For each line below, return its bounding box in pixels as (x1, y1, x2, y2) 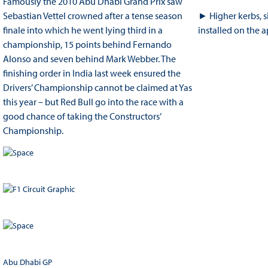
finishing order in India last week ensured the (2, 67, 181, 80)
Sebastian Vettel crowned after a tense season (2, 10, 182, 22)
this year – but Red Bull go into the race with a (2, 96, 184, 108)
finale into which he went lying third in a (2, 24, 163, 36)
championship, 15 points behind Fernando (2, 38, 172, 51)
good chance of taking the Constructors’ (2, 110, 161, 123)
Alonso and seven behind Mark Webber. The (2, 53, 176, 65)
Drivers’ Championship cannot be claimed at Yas (2, 81, 192, 94)
